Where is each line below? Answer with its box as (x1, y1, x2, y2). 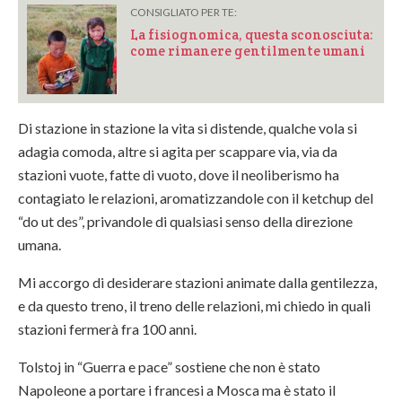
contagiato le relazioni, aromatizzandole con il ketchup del (18, 189, 373, 207)
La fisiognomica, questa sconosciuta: (130, 26, 373, 44)
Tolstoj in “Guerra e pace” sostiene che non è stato (18, 358, 320, 376)
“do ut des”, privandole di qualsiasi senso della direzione (18, 213, 353, 231)
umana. (18, 236, 61, 254)
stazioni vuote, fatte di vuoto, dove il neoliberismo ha (18, 166, 339, 184)
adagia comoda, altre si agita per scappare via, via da (18, 143, 337, 161)
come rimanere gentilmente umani (130, 42, 365, 60)
